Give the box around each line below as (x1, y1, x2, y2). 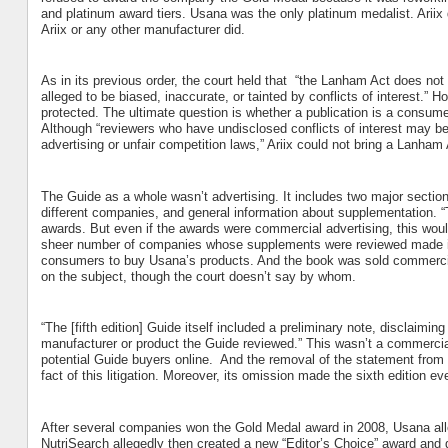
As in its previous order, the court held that (40, 73, 291, 89)
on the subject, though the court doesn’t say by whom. (40, 268, 356, 284)
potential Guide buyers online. (40, 352, 213, 368)
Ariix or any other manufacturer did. (40, 21, 245, 37)
